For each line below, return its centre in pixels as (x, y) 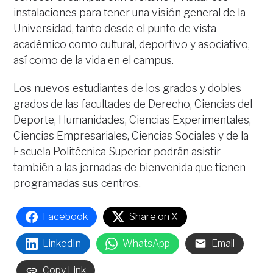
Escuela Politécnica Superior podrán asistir (117, 151)
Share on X (154, 217)
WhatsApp (147, 243)
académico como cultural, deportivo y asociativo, (132, 44)
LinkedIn (62, 243)
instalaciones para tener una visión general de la (130, 12)
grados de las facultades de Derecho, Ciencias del (133, 104)
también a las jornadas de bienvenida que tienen (130, 167)
